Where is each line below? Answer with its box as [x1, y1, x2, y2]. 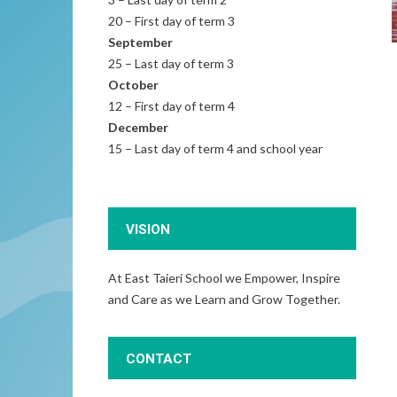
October [108, 77, 159, 92]
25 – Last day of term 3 [108, 56, 234, 71]
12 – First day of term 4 [108, 98, 235, 113]
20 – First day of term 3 [108, 13, 235, 28]
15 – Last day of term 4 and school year [108, 141, 323, 156]
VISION [126, 222, 170, 237]
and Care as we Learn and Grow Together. [108, 292, 340, 307]
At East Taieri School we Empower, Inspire [108, 270, 340, 285]
